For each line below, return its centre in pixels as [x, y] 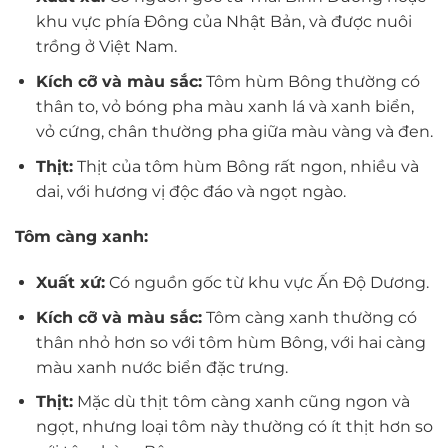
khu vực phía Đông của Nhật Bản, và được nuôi [223, 22]
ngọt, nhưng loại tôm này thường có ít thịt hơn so [234, 427]
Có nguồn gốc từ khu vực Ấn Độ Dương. [266, 283]
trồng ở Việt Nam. [106, 47]
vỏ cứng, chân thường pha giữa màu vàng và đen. [234, 131]
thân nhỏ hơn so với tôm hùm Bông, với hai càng [230, 342]
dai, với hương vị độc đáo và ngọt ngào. [190, 191]
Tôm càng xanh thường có [309, 317]
